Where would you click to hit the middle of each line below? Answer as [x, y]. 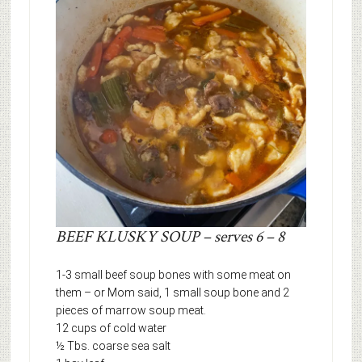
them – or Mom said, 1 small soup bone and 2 [172, 293]
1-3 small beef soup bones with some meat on [173, 275]
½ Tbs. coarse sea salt [113, 346]
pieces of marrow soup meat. [130, 311]
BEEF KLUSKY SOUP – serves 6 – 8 [170, 237]
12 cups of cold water [111, 328]
